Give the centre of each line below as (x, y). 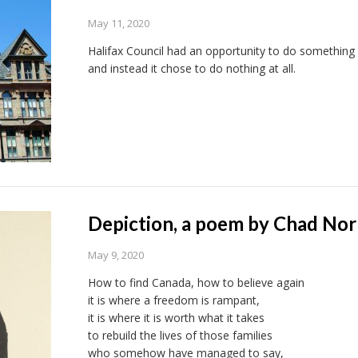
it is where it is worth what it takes (176, 318)
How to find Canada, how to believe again (196, 282)
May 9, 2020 (115, 255)
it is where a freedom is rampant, (173, 300)
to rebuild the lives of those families (180, 335)
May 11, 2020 (118, 23)
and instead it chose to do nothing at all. (191, 68)
